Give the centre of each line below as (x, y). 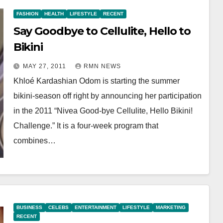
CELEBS (58, 207)
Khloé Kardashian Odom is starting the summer (96, 81)
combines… (34, 141)
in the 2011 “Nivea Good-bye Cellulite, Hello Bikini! (103, 111)
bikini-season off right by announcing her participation (107, 96)
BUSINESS (29, 207)
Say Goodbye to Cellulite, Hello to (102, 31)
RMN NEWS (102, 66)
